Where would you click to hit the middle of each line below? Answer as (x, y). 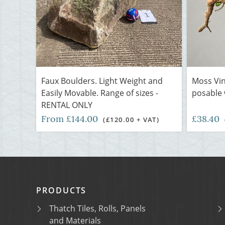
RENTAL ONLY (67, 105)
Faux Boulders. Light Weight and (102, 81)
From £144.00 (71, 119)
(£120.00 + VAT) (131, 120)
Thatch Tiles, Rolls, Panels (97, 208)
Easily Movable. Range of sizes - (100, 93)
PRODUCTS (62, 190)
